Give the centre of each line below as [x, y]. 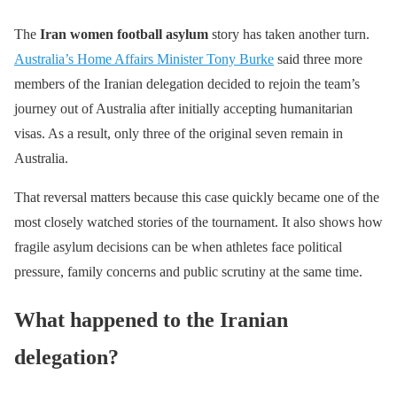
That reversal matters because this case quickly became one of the [197, 197]
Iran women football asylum [124, 34]
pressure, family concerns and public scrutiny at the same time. [188, 271]
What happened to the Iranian [151, 320]
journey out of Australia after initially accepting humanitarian [183, 108]
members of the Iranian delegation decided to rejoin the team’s [187, 83]
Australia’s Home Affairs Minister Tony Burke [144, 58]
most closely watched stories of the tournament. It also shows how [198, 222]
